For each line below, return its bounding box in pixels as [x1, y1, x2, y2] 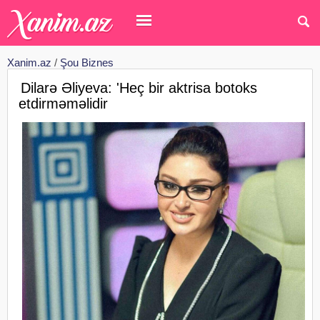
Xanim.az [7, 56, 51, 69]
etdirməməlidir [19, 96, 108, 111]
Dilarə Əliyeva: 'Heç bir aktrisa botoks [21, 80, 257, 96]
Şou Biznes [60, 56, 114, 69]
